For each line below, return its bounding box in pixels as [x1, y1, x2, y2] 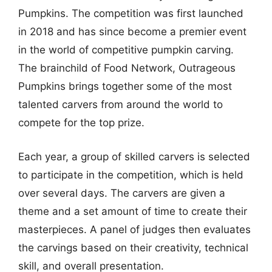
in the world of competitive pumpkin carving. [18, 44, 234, 56]
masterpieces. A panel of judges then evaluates [18, 223, 251, 236]
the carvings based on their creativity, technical [18, 241, 248, 254]
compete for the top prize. [18, 117, 144, 129]
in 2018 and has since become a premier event [18, 25, 246, 38]
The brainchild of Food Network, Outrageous [18, 62, 236, 74]
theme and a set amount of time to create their [18, 205, 247, 217]
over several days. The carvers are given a [18, 186, 225, 199]
